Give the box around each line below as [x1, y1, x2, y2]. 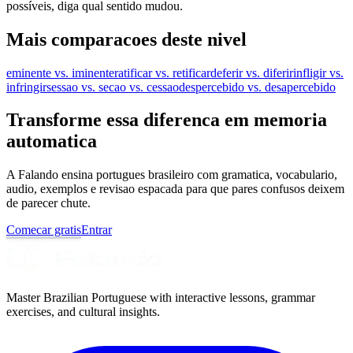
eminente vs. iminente [6, 65, 114, 80]
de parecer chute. [6, 196, 91, 210]
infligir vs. [293, 65, 344, 80]
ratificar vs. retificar [114, 65, 210, 80]
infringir [6, 80, 46, 94]
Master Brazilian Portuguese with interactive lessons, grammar [6, 291, 315, 305]
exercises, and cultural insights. [6, 305, 160, 319]
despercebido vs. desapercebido [179, 80, 336, 94]
